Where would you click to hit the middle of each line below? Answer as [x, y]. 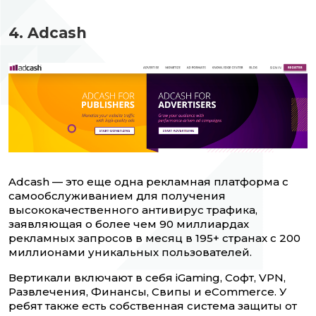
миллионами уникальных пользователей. [132, 253]
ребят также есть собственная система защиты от [153, 306]
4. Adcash [48, 33]
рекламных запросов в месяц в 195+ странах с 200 [154, 238]
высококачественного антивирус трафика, [133, 210]
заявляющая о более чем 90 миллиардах [129, 224]
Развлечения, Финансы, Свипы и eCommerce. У [147, 292]
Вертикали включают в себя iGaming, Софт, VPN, [147, 278]
